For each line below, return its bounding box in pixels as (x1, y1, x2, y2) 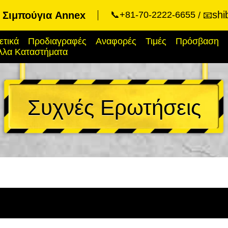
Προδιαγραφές (28, 36, 87, 46)
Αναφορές (96, 36, 136, 46)
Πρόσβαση (176, 36, 219, 46)
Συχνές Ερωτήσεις (27, 96, 201, 120)
